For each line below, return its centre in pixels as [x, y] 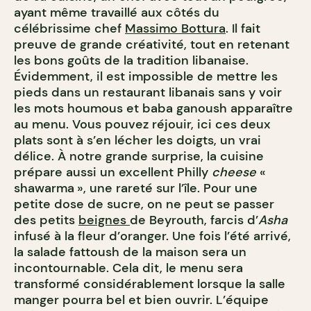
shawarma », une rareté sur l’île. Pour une [136, 188]
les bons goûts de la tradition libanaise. [131, 61]
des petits [46, 220]
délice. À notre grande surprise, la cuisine [139, 157]
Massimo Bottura [175, 29]
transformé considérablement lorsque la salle [150, 284]
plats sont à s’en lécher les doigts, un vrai [137, 141]
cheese [234, 173]
